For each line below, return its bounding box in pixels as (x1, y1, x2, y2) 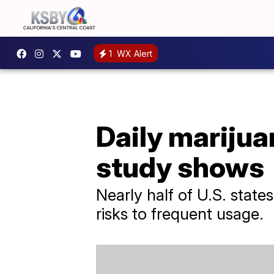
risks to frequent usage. (96, 204, 264, 223)
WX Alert (114, 48, 152, 59)
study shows (96, 150, 264, 184)
